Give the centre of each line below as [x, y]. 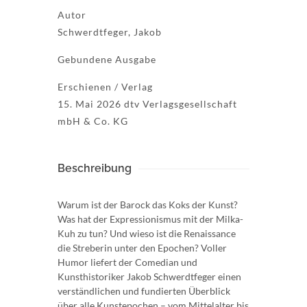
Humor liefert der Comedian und [127, 262]
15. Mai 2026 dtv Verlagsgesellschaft [147, 103]
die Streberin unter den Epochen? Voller [142, 247]
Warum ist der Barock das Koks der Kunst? [148, 204]
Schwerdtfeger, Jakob [110, 32]
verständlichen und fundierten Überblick [144, 291]
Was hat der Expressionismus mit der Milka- [150, 219]
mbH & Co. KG [93, 121]
